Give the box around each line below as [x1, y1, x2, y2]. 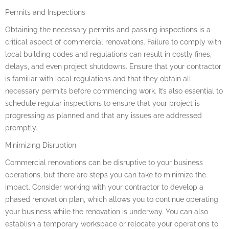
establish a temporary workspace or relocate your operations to [5, 219, 218, 228]
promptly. [5, 123, 37, 132]
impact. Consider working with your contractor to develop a [5, 182, 203, 191]
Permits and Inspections [5, 8, 85, 16]
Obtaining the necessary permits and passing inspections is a [5, 25, 211, 34]
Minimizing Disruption [5, 141, 76, 149]
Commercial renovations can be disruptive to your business [5, 158, 203, 167]
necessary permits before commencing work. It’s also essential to [5, 86, 223, 95]
